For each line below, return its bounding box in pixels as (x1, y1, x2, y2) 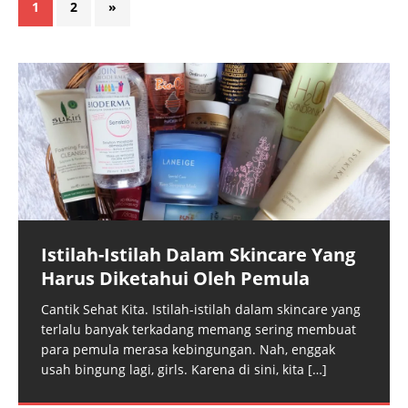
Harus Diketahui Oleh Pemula (41, 266, 310, 291)
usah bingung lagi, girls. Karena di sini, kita (41, 361, 308, 379)
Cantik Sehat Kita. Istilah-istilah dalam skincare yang (41, 301, 361, 319)
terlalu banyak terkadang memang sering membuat (41, 321, 356, 339)
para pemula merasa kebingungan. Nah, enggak (41, 341, 335, 359)
